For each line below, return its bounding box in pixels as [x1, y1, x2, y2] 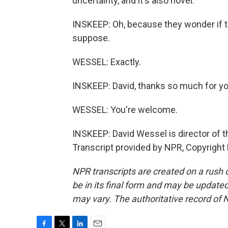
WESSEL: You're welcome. [72, 104, 178, 115]
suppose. [72, 33, 110, 43]
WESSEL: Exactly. [72, 56, 141, 67]
